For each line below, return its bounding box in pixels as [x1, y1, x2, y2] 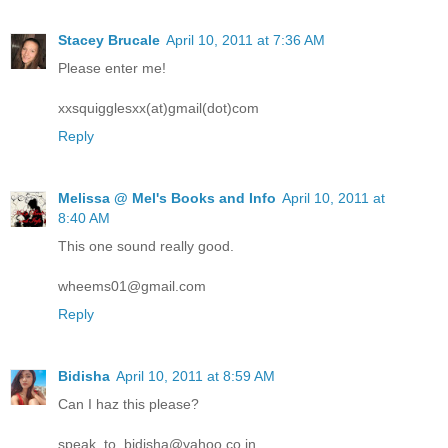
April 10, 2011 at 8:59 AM [116, 368, 275, 385]
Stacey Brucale [58, 32, 160, 49]
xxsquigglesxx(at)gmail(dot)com [58, 100, 259, 117]
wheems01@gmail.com [58, 278, 206, 295]
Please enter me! [58, 60, 166, 77]
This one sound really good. [58, 238, 234, 255]
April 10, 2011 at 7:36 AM [166, 32, 325, 49]
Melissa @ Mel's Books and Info [58, 190, 276, 207]
